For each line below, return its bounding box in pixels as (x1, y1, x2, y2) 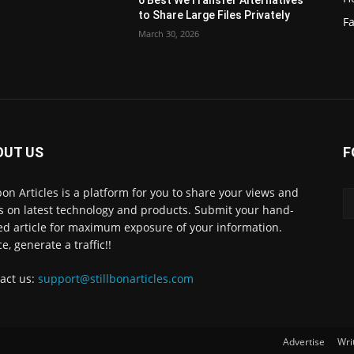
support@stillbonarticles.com (38, 271, 194, 286)
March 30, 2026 (138, 28, 200, 40)
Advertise (283, 335, 325, 348)
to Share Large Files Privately (138, 9, 291, 22)
